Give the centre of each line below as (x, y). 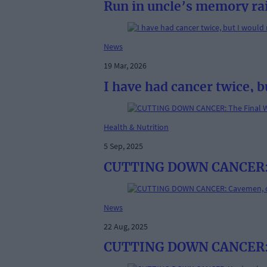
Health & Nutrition (136, 127)
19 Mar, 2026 (125, 66)
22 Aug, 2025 (126, 226)
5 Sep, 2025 (123, 146)
